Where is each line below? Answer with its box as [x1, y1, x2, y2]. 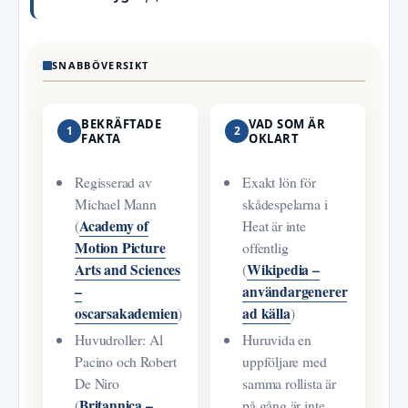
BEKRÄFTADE [81, 116, 162, 133]
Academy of [78, 214, 149, 236]
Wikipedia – [246, 258, 320, 280]
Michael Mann [75, 193, 157, 213]
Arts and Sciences [75, 258, 181, 280]
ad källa [242, 301, 291, 323]
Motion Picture [75, 236, 166, 258]
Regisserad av [75, 171, 152, 191]
